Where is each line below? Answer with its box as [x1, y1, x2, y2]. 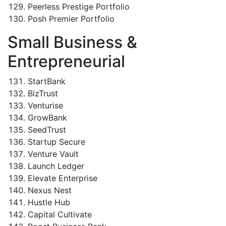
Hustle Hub [28, 197, 70, 207]
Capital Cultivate [28, 209, 92, 219]
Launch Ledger [28, 161, 84, 171]
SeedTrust [28, 125, 66, 135]
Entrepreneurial [8, 51, 125, 71]
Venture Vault [28, 149, 79, 159]
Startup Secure [28, 137, 85, 147]
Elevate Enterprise [28, 173, 97, 183]
